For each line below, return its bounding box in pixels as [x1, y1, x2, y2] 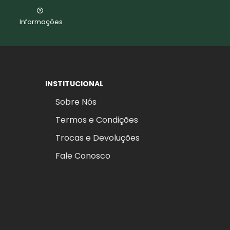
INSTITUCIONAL [45, 79, 103, 89]
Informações [19, 17, 63, 27]
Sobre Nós [55, 96, 97, 108]
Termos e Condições [55, 114, 138, 126]
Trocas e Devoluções [55, 132, 140, 144]
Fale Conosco [55, 150, 110, 162]
